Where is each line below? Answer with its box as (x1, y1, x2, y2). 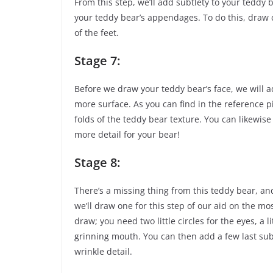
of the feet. (74, 27, 119, 39)
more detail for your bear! (74, 129, 180, 141)
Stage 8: (74, 154, 120, 171)
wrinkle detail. (74, 246, 132, 258)
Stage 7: (74, 52, 120, 69)
